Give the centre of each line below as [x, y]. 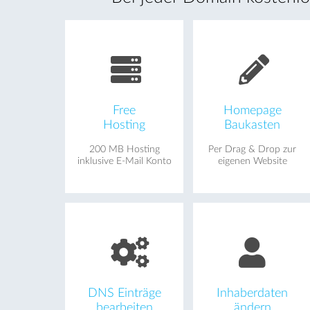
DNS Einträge [124, 293]
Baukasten [253, 125]
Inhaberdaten [253, 293]
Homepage [252, 110]
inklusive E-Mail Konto [124, 161]
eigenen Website [252, 161]
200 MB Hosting [124, 149]
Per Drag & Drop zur [253, 149]
